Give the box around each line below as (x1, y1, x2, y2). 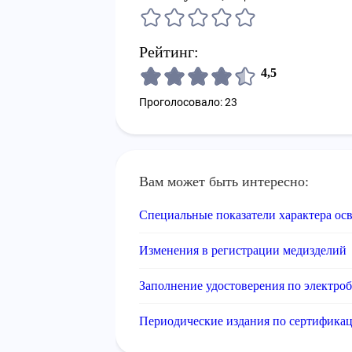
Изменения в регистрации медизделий (139, 244, 346, 257)
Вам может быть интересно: (139, 174, 309, 189)
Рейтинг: (139, 43, 199, 60)
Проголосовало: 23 (139, 96, 237, 108)
